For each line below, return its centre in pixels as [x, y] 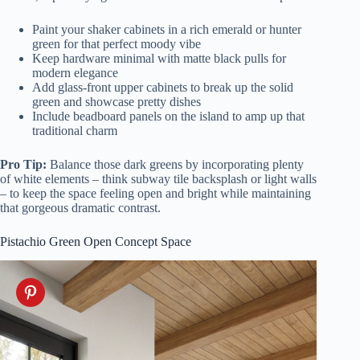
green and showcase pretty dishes [117, 101]
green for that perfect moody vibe [117, 43]
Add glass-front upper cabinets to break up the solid [163, 87]
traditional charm [75, 130]
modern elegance [75, 72]
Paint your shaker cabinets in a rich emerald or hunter [167, 29]
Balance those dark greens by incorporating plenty [175, 164]
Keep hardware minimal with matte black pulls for [159, 58]
